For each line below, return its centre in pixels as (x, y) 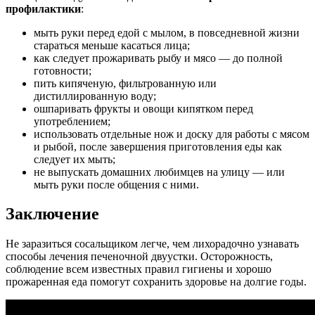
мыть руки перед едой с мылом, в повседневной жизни (167, 32)
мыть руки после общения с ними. (116, 184)
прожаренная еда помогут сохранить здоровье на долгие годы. (156, 282)
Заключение (52, 214)
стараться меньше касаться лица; (112, 45)
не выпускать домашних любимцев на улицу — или (159, 172)
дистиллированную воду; (95, 96)
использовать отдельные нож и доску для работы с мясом (172, 134)
